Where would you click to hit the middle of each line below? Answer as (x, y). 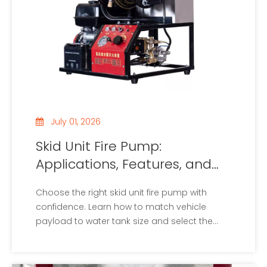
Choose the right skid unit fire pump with (121, 193)
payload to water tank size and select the (124, 221)
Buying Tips (72, 182)
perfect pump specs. (80, 236)
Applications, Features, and (124, 164)
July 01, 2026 (76, 122)
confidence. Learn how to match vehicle (121, 207)
